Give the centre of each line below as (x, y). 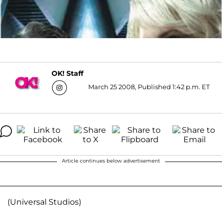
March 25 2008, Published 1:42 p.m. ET (149, 86)
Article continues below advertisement (111, 161)
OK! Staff (67, 74)
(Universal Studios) (44, 202)
